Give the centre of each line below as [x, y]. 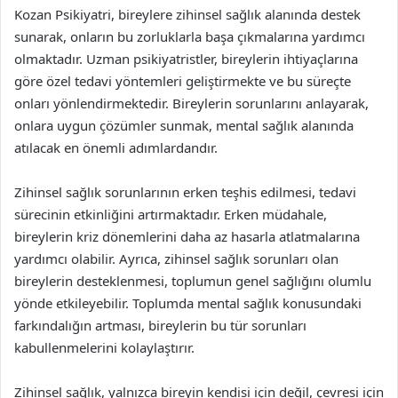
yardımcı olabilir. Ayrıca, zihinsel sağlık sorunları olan [176, 259]
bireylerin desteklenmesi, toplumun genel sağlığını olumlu [193, 281]
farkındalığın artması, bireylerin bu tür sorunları [160, 325]
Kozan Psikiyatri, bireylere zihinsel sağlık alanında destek [187, 14]
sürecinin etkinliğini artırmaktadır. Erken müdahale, [171, 214]
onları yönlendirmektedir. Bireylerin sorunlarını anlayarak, [191, 103]
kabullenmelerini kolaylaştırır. [104, 347]
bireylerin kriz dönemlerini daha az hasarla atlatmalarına [187, 236]
